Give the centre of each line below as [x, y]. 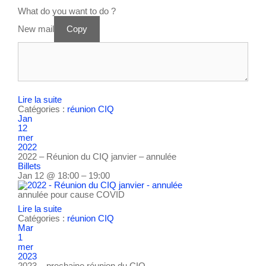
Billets [29, 166]
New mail [36, 28]
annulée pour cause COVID [71, 194]
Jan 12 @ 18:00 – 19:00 [64, 175]
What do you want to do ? [67, 11]
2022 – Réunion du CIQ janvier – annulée [97, 156]
